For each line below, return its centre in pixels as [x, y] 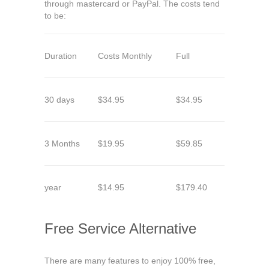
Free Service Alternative [120, 228]
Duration [61, 56]
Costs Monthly [125, 56]
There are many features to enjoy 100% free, [130, 261]
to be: [55, 16]
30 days [59, 100]
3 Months [62, 144]
